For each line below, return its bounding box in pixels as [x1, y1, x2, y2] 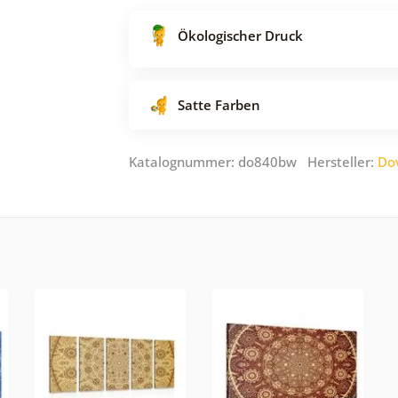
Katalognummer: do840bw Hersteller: [129, 152, 378, 171]
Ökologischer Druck [178, 26, 303, 44]
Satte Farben [178, 95, 260, 114]
